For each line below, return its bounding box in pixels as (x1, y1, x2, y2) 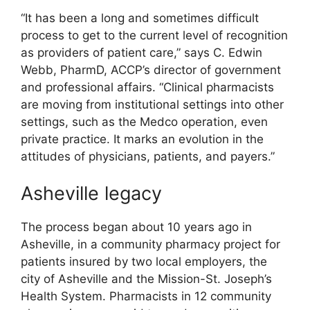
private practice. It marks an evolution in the (21, 131, 264, 146)
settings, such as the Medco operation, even (21, 114, 268, 129)
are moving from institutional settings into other (21, 97, 284, 111)
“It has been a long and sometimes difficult (21, 10, 259, 25)
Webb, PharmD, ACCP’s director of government (21, 62, 281, 77)
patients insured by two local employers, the (21, 255, 267, 269)
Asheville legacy (21, 182, 162, 206)
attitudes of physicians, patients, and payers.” (21, 149, 275, 163)
